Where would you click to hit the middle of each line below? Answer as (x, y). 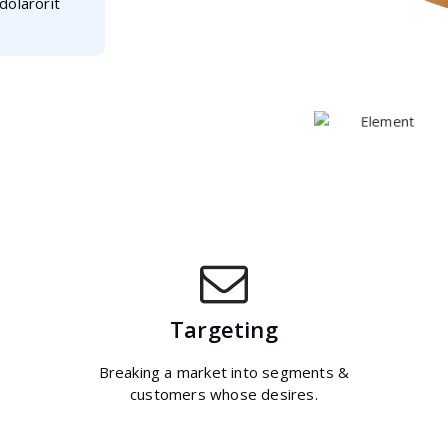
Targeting (224, 329)
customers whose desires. (224, 394)
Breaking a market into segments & (224, 372)
